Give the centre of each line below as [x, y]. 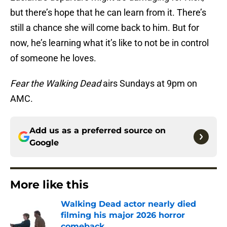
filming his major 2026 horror [123, 215]
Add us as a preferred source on [98, 131]
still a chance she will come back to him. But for [105, 28]
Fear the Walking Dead [55, 84]
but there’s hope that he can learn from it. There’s [108, 13]
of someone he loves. [53, 58]
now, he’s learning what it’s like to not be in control [109, 43]
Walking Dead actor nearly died [128, 204]
